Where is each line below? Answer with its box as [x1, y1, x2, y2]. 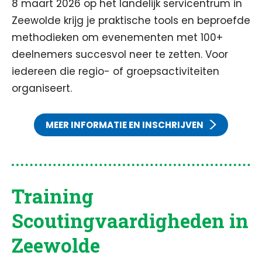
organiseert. [12, 81, 72, 95]
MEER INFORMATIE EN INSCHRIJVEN [46, 119, 204, 131]
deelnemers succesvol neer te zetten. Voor [12, 47, 228, 61]
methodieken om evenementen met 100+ [12, 30, 223, 44]
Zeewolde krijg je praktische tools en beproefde [12, 13, 250, 27]
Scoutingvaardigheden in [12, 208, 249, 233]
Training [12, 183, 94, 209]
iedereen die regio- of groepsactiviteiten [12, 64, 219, 78]
